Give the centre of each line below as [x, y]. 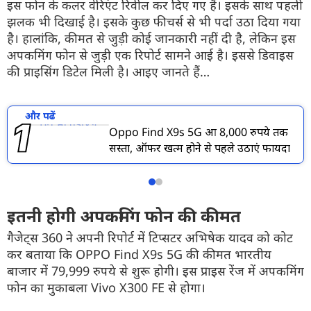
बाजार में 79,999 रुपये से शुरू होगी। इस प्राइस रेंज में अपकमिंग [155, 271]
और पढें [40, 115]
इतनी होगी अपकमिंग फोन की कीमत [124, 216]
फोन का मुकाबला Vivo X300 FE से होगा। [106, 287]
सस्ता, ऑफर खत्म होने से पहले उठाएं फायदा [200, 148]
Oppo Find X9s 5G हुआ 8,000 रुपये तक [199, 132]
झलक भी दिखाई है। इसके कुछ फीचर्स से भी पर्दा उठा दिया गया [154, 22]
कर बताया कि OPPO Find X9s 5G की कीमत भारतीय [139, 254]
